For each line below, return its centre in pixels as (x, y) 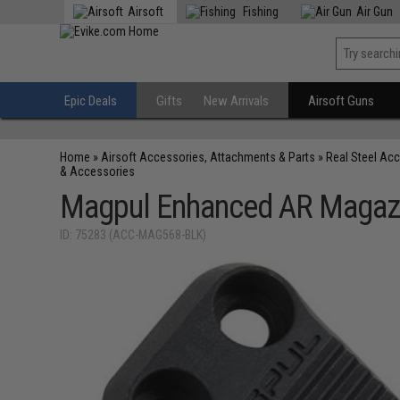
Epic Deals (91, 101)
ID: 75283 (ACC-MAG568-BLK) (133, 235)
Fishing (260, 12)
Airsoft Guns (342, 101)
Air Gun (375, 12)
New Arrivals (237, 101)
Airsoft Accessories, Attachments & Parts (208, 157)
